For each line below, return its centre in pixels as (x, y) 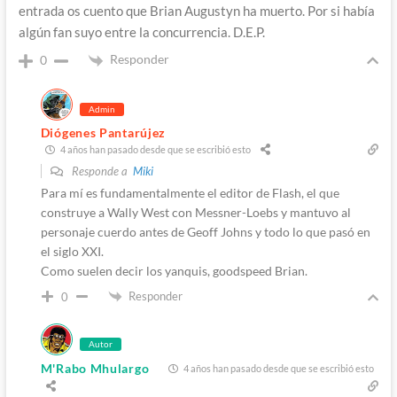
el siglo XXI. (72, 251)
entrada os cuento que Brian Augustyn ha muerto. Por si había (196, 11)
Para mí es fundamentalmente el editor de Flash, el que (190, 192)
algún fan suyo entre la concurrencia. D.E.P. (141, 32)
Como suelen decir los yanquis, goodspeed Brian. (174, 270)
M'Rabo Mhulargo (95, 369)
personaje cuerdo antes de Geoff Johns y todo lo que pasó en (205, 231)
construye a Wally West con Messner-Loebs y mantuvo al (195, 212)
